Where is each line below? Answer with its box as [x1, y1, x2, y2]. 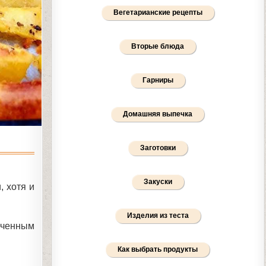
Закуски [143, 178, 172, 186]
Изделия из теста [126, 211, 189, 220]
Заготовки [140, 144, 176, 152]
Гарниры [142, 76, 173, 84]
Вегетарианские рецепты [113, 8, 202, 17]
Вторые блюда [131, 42, 185, 50]
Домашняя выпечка [123, 110, 193, 118]
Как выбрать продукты [118, 245, 198, 254]
